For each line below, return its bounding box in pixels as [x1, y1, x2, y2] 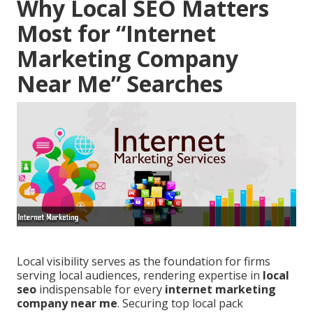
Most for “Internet [17, 18, 216, 49]
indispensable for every [36, 282, 165, 298]
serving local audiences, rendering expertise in [17, 268, 263, 284]
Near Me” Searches [17, 68, 223, 99]
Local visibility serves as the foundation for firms [17, 254, 270, 270]
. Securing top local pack [117, 296, 243, 312]
